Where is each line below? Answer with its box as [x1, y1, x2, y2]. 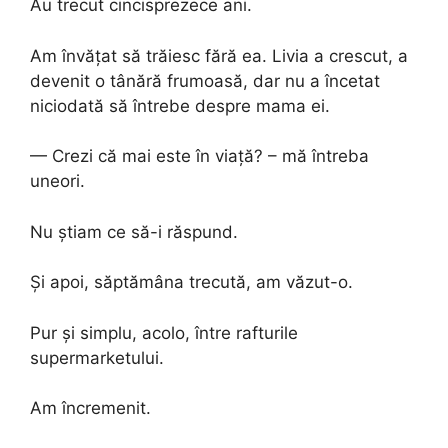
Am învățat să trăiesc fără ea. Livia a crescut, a [30, 45, 408, 66]
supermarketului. [30, 347, 164, 368]
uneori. [30, 171, 85, 192]
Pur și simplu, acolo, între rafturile [30, 322, 298, 343]
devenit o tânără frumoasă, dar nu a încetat [30, 70, 380, 91]
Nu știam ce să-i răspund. [30, 221, 238, 242]
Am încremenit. [30, 398, 151, 419]
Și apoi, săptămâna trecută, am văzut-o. [30, 272, 353, 293]
